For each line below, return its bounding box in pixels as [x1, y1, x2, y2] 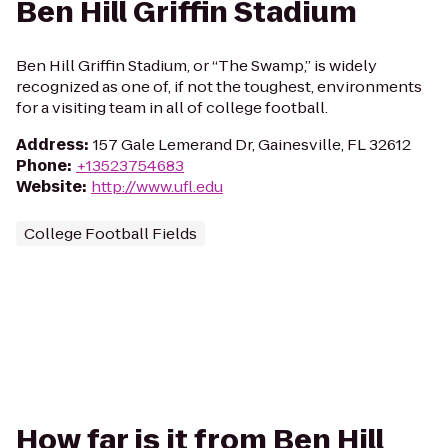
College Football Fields [24, 223, 197, 244]
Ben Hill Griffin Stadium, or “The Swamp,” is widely [16, 55, 377, 76]
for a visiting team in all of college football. [16, 97, 328, 118]
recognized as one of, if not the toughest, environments [16, 76, 422, 97]
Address [16, 134, 84, 155]
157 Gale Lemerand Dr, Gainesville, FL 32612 [93, 134, 411, 155]
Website [16, 176, 82, 197]
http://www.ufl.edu [91, 176, 223, 197]
